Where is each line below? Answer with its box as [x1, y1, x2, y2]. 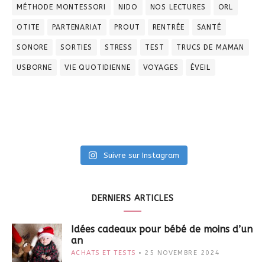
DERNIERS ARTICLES [91, 193, 174, 203]
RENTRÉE [152, 22, 185, 31]
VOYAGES [143, 63, 179, 72]
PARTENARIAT [52, 22, 102, 31]
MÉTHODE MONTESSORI [17, 2, 106, 11]
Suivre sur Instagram [103, 150, 179, 160]
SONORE [17, 43, 49, 51]
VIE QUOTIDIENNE [64, 63, 131, 72]
